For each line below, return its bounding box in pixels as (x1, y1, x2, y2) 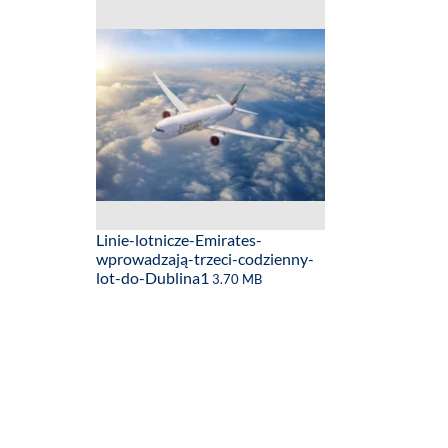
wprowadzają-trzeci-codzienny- (96, 249, 314, 268)
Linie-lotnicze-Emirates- (96, 230, 262, 249)
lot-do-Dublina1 (96, 268, 212, 287)
